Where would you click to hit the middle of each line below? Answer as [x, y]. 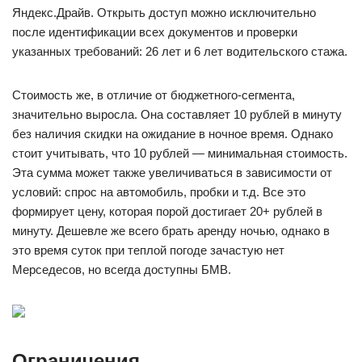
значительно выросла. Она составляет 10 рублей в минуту [177, 114]
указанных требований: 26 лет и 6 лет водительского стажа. [180, 51]
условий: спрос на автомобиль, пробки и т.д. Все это [159, 192]
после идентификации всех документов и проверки [155, 32]
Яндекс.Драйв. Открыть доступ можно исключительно [164, 13]
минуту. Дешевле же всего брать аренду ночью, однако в [171, 231]
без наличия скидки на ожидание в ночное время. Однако [173, 134]
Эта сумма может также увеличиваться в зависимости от [172, 173]
